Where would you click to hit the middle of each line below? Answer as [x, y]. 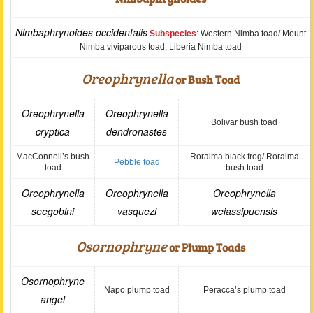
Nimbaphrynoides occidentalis [81, 32]
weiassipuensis [244, 211]
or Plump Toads [206, 247]
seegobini [53, 211]
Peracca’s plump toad [244, 290]
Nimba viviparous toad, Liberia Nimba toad [160, 47]
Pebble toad [137, 162]
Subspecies [173, 34]
